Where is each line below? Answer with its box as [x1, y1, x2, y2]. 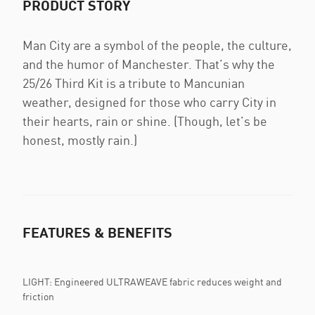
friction [22, 290, 57, 303]
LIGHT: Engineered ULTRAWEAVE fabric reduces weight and [22, 276, 282, 288]
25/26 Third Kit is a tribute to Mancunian [22, 75, 245, 91]
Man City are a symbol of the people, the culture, [22, 37, 292, 53]
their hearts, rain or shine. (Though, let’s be [22, 113, 267, 129]
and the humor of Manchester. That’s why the [22, 56, 275, 72]
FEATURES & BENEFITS [22, 224, 172, 241]
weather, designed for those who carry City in [22, 94, 276, 110]
